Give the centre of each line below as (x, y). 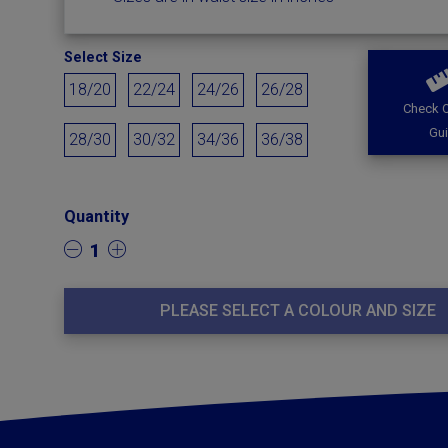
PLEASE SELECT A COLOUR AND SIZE (298, 310)
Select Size (103, 57)
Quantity (97, 216)
